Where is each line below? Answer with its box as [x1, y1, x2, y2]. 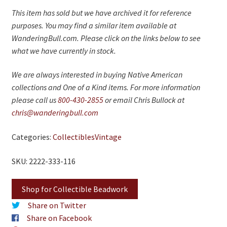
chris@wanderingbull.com [11, 107, 98, 118]
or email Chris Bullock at [103, 95, 184, 105]
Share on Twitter [27, 200, 86, 211]
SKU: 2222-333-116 [11, 156, 75, 166]
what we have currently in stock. [11, 45, 116, 56]
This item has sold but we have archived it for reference [11, 7, 192, 18]
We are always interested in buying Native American [11, 69, 182, 80]
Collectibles [52, 131, 95, 142]
